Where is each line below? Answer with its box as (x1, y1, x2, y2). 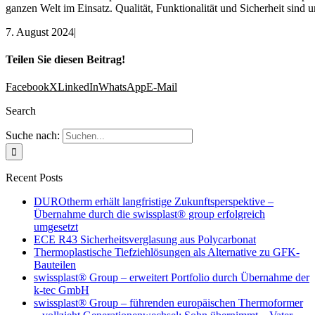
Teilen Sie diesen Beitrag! (6, 53, 125, 66)
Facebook (6, 81, 49, 94)
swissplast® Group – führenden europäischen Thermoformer (34, 297, 303, 309)
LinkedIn (58, 81, 98, 94)
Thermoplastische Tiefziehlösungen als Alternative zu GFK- (34, 246, 300, 259)
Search (6, 105, 36, 117)
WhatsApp (98, 81, 146, 94)
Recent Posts (6, 172, 63, 184)
